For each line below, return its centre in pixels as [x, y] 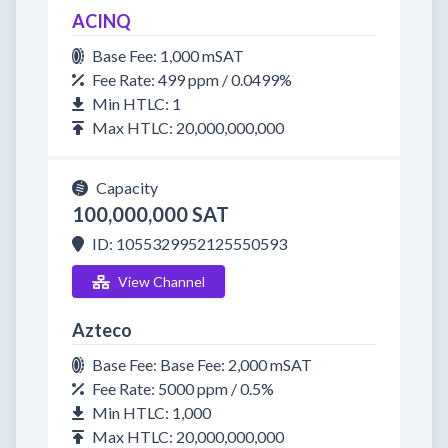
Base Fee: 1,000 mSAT [168, 55]
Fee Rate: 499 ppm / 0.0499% [192, 79]
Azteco [102, 330]
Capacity [127, 187]
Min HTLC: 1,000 [151, 412]
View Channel [161, 281]
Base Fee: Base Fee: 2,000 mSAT [202, 364]
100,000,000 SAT [150, 214]
